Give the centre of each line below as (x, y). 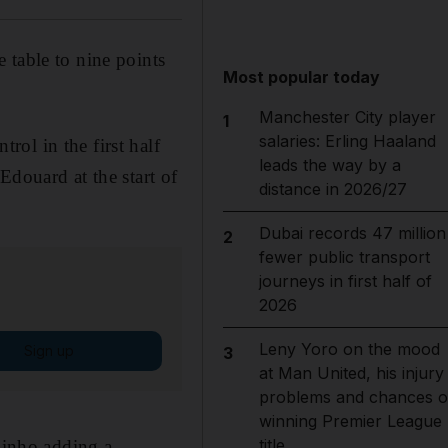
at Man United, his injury (351, 373)
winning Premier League (350, 421)
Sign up (48, 350)
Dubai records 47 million (352, 233)
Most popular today (302, 77)
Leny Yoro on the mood (349, 349)
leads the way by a (329, 165)
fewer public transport (344, 257)
